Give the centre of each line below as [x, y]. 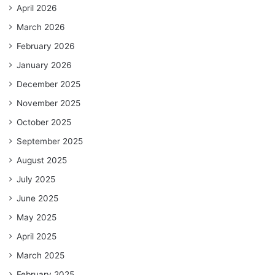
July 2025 [36, 179]
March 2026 [41, 27]
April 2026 [37, 8]
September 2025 [50, 141]
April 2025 [37, 236]
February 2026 [46, 46]
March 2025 [41, 255]
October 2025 [44, 122]
